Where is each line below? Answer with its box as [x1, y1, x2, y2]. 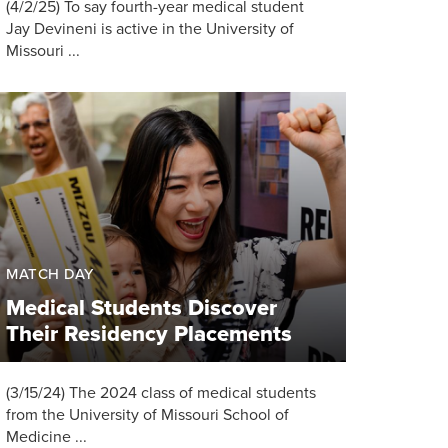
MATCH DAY [6, 264, 94, 283]
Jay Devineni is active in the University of [6, 18, 294, 39]
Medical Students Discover [6, 294, 277, 321]
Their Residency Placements [6, 320, 292, 347]
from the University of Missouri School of [6, 404, 289, 425]
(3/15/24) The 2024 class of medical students [6, 382, 316, 403]
